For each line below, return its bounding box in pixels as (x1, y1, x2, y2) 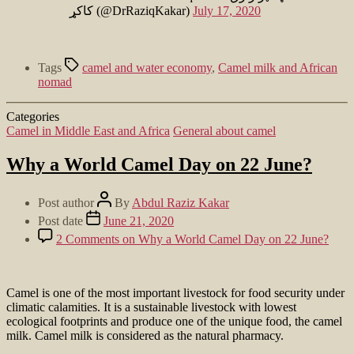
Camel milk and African (218, 61, 337, 75)
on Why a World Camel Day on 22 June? (119, 232, 329, 246)
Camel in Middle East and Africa (6, 124, 170, 138)
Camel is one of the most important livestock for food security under (6, 285, 345, 299)
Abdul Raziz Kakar (132, 195, 229, 209)
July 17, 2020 (193, 4, 261, 18)
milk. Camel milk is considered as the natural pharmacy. (6, 328, 284, 342)
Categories (6, 110, 59, 124)
